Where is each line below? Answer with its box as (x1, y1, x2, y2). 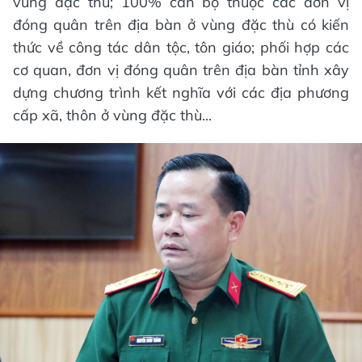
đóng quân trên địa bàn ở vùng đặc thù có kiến (13, 15, 349, 35)
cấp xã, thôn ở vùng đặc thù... (13, 106, 212, 125)
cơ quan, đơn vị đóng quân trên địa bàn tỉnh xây (13, 61, 349, 80)
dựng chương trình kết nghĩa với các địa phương (13, 83, 349, 103)
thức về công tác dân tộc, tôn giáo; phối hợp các (13, 38, 349, 57)
